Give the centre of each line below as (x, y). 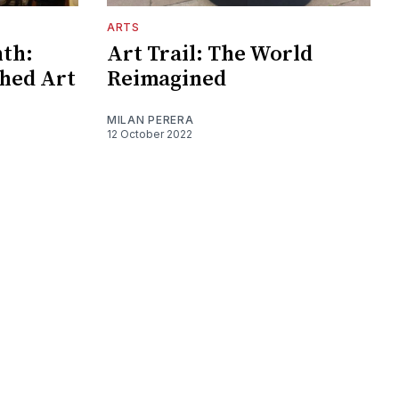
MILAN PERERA (151, 119)
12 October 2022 (150, 134)
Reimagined (167, 79)
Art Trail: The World (210, 54)
